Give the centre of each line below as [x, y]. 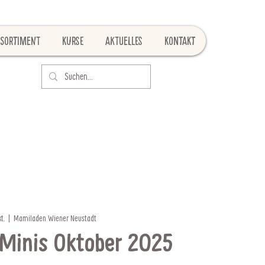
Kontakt [180, 41]
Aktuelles [124, 41]
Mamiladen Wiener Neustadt [55, 218]
